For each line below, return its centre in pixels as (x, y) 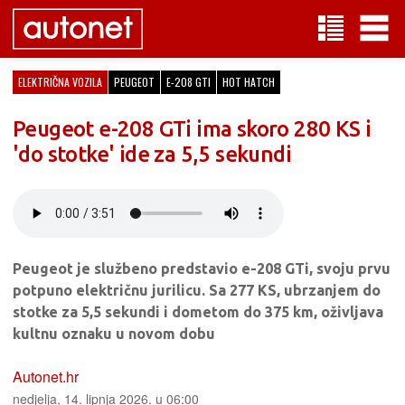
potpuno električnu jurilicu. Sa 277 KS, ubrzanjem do (197, 290)
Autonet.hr (46, 377)
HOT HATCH (249, 82)
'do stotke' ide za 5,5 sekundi (152, 154)
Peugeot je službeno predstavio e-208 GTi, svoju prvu (202, 268)
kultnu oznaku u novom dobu (114, 334)
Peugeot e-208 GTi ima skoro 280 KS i (192, 129)
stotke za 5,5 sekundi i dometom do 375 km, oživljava (198, 312)
